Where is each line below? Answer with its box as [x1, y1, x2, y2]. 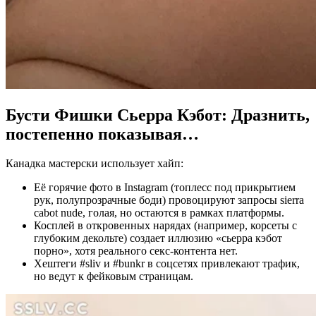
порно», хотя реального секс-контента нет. [34, 245, 238, 257]
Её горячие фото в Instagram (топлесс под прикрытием [34, 181, 296, 194]
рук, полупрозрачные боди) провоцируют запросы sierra [34, 194, 304, 207]
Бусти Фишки [6, 105, 117, 124]
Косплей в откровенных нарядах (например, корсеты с [34, 219, 297, 232]
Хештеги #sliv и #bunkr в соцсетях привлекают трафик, [34, 257, 300, 270]
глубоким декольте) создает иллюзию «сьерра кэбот [34, 232, 282, 245]
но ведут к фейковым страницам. [34, 270, 193, 283]
